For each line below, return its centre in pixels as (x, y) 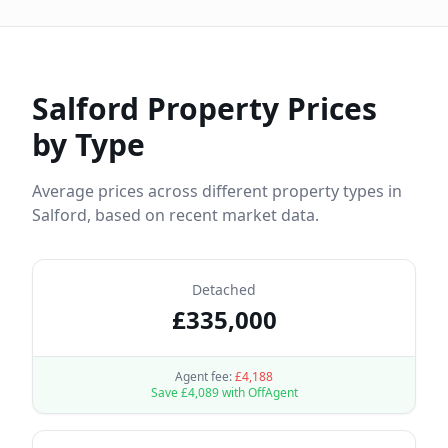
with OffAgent (258, 392)
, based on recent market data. (203, 215)
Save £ (169, 392)
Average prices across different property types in (217, 191)
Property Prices (258, 108)
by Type (88, 144)
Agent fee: (205, 376)
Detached (224, 289)
